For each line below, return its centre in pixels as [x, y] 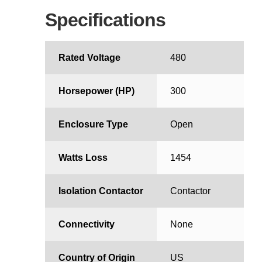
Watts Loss [83, 158]
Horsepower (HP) [96, 91]
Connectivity [86, 225]
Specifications [106, 20]
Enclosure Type [93, 125]
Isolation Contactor [101, 191]
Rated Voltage [89, 58]
